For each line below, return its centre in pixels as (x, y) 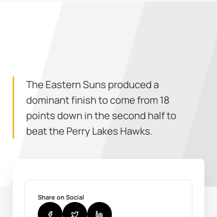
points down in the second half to (101, 115)
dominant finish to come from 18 (98, 100)
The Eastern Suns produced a (93, 84)
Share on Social (61, 197)
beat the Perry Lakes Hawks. (90, 131)
